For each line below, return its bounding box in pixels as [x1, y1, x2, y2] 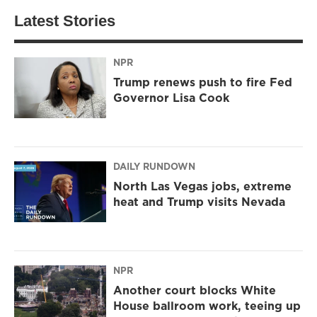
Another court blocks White [113, 282, 276, 299]
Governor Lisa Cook [113, 90, 229, 106]
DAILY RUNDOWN [113, 160, 195, 173]
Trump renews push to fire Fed [113, 74, 292, 91]
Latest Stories [14, 12, 115, 30]
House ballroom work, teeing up [113, 298, 301, 314]
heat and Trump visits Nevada [113, 194, 285, 210]
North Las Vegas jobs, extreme [113, 178, 292, 195]
